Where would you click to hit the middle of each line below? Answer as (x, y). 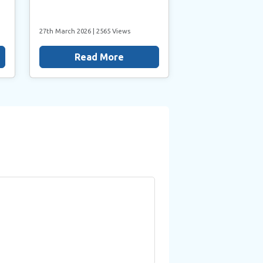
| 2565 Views (111, 31)
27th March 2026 (66, 31)
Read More (99, 57)
